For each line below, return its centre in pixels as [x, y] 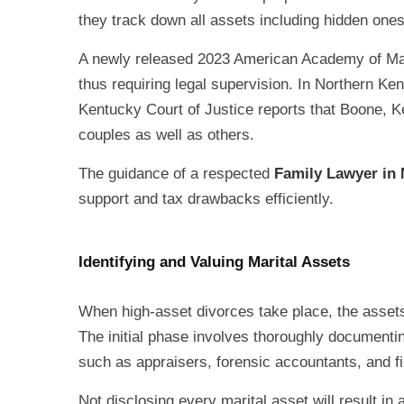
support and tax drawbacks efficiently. [206, 199]
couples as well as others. [169, 135]
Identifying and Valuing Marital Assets [214, 262]
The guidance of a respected [176, 174]
